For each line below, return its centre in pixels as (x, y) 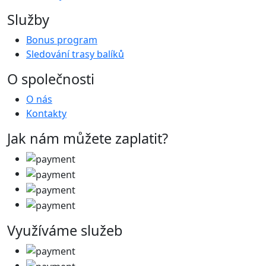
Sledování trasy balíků (75, 54)
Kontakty (46, 113)
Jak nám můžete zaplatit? (88, 138)
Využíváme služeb (65, 230)
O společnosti (51, 79)
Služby (28, 19)
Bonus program (62, 39)
